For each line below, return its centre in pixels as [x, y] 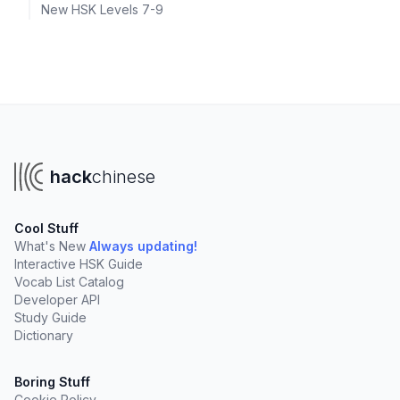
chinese [124, 177]
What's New [50, 246]
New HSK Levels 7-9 [102, 9]
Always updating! [143, 246]
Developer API [57, 300]
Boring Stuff [52, 382]
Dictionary [44, 335]
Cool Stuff [46, 228]
